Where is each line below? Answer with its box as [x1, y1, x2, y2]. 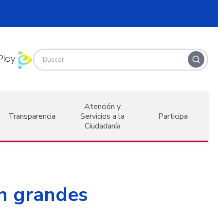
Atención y [84, 101, 121, 112]
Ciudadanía [84, 120, 121, 131]
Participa [158, 110, 188, 122]
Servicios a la [80, 110, 125, 122]
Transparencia [8, 110, 56, 122]
